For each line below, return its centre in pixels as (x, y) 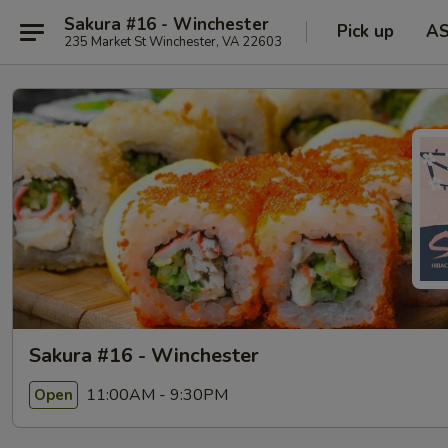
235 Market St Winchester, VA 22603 (173, 41)
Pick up (365, 31)
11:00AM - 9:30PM (155, 394)
